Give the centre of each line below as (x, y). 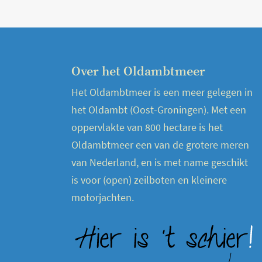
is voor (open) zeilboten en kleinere (149, 180)
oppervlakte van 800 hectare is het (147, 127)
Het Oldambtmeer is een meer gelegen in (162, 92)
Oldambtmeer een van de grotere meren (160, 145)
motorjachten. (103, 197)
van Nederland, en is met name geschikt (160, 162)
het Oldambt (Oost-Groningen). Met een (159, 110)
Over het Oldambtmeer (138, 72)
